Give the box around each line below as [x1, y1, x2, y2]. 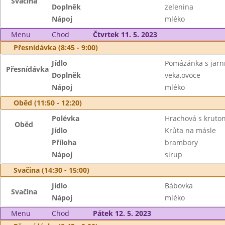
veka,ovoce [164, 70, 200, 80]
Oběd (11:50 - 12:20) [14, 98, 82, 107]
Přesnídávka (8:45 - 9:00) [14, 43, 98, 52]
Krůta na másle [164, 126, 216, 135]
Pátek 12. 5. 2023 [92, 208, 151, 218]
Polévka [52, 114, 80, 123]
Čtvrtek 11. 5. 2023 [92, 30, 157, 39]
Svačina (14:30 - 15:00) [14, 165, 89, 175]
